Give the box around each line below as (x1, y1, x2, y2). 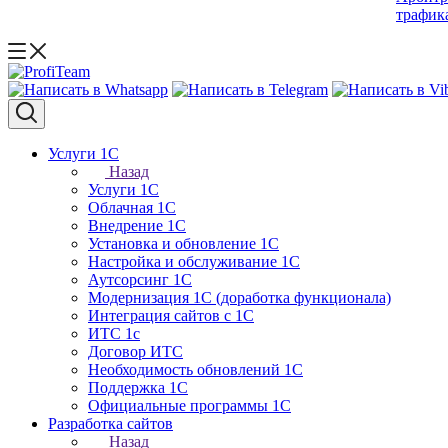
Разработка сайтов (48, 415, 173, 432)
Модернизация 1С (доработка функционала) (88, 289, 391, 306)
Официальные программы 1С (88, 397, 291, 414)
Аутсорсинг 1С (88, 271, 192, 288)
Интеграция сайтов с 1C (88, 307, 254, 324)
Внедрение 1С (88, 217, 186, 234)
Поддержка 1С (88, 379, 188, 396)
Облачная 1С (88, 199, 176, 216)
